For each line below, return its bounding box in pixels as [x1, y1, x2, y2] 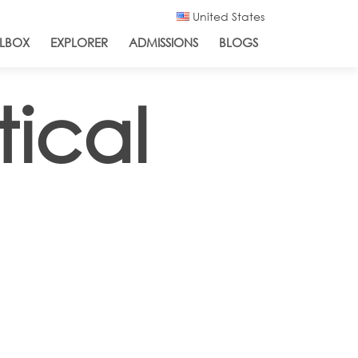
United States [189, 9, 265, 24]
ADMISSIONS [129, 34, 198, 50]
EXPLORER [50, 34, 108, 50]
